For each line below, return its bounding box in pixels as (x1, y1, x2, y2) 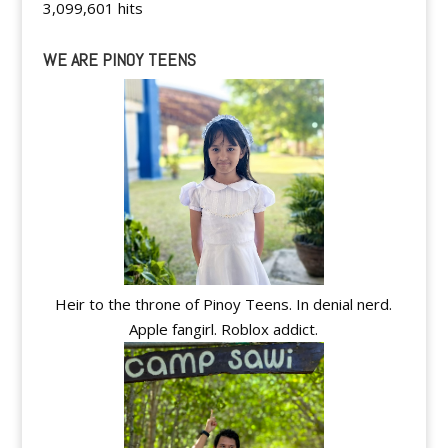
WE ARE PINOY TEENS (42, 47, 196, 71)
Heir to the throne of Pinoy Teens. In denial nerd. (55, 293, 393, 314)
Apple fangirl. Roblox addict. (129, 318, 319, 339)
